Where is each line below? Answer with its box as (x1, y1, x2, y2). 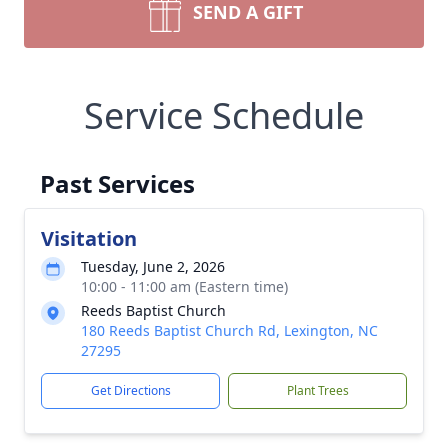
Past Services (40, 167, 195, 200)
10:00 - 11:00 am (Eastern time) (81, 277, 288, 296)
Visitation (41, 225, 137, 252)
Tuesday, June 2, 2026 (81, 257, 225, 276)
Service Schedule (84, 91, 364, 140)
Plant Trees (286, 382, 349, 399)
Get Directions (90, 382, 171, 399)
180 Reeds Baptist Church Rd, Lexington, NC (81, 321, 378, 340)
